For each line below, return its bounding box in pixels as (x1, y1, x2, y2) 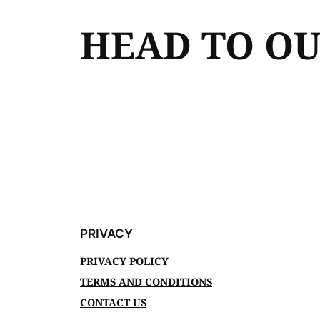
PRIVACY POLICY (80, 254, 169, 268)
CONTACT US (80, 295, 146, 309)
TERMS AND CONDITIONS (80, 274, 212, 289)
